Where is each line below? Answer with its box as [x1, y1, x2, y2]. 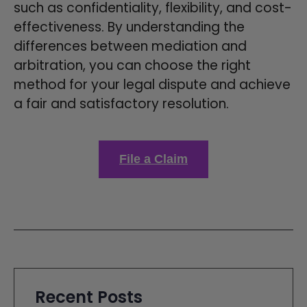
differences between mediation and [14, 36, 247, 56]
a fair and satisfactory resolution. [14, 94, 229, 113]
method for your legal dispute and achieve [14, 75, 291, 94]
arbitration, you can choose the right [14, 56, 251, 75]
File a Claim [119, 151, 188, 166]
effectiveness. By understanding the [14, 17, 245, 36]
